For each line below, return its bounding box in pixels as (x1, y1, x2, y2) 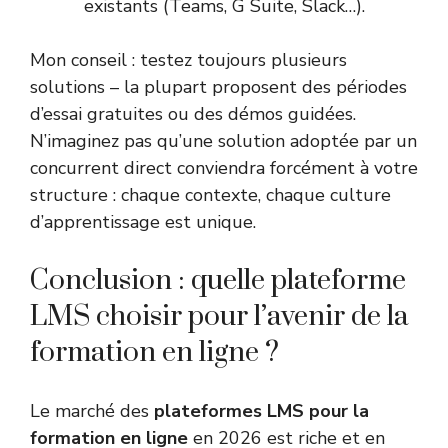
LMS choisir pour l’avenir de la (30, 299, 409, 335)
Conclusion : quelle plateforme (30, 263, 406, 299)
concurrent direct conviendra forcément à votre (30, 156, 418, 181)
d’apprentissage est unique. (30, 210, 256, 235)
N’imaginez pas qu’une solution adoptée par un (30, 129, 417, 154)
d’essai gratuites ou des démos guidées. (30, 102, 356, 127)
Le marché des (30, 399, 154, 424)
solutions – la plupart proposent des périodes (30, 75, 407, 100)
